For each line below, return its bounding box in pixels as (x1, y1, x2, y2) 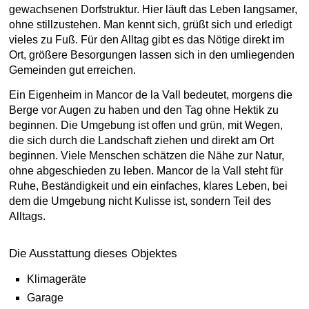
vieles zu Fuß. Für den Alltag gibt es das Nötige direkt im (9, 34, 284, 46)
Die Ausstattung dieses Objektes (9, 247, 177, 260)
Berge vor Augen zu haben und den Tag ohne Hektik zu (9, 104, 279, 116)
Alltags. (9, 210, 46, 222)
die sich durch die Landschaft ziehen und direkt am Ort (9, 134, 274, 146)
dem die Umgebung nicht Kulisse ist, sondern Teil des (9, 195, 271, 207)
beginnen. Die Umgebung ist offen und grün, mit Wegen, (9, 119, 283, 131)
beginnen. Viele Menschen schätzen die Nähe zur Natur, (9, 150, 284, 161)
